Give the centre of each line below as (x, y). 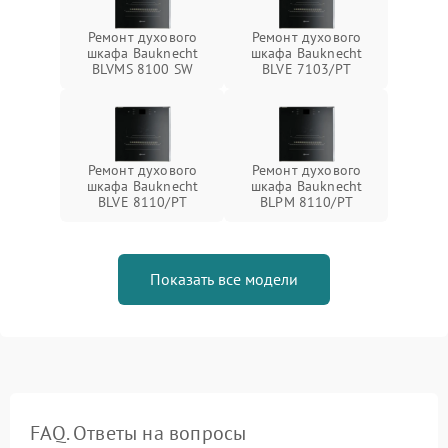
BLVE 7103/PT (306, 69)
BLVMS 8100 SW (142, 69)
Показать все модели (224, 279)
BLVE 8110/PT (142, 202)
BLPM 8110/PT (306, 202)
